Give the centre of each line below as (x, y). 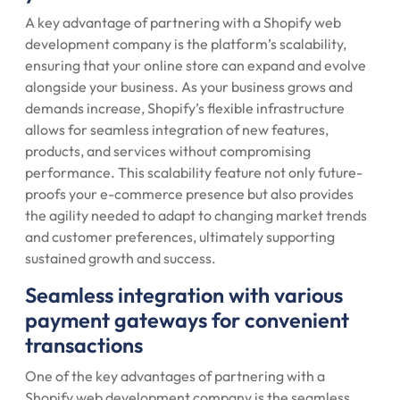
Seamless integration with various (184, 295)
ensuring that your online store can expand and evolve (196, 65)
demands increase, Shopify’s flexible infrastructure (185, 108)
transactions (84, 345)
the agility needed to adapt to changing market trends (196, 215)
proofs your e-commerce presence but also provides (189, 194)
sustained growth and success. (121, 258)
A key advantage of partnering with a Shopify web (183, 22)
